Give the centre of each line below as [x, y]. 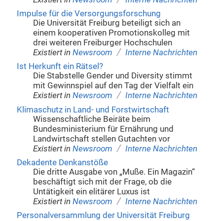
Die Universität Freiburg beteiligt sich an [107, 23]
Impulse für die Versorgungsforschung [89, 14]
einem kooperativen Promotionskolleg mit [112, 33]
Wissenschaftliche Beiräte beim [92, 119]
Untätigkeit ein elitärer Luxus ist [92, 192]
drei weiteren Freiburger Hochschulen [103, 43]
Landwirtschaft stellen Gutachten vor [102, 139]
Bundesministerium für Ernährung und [104, 129]
